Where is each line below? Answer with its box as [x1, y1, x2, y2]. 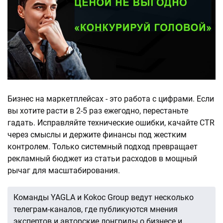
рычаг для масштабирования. [7, 165, 120, 175]
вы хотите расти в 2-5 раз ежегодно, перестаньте [7, 106, 188, 115]
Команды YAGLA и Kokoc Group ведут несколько [13, 192, 194, 202]
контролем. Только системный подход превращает [7, 141, 198, 151]
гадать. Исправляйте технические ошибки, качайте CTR [7, 117, 215, 127]
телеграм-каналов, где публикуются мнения [13, 204, 178, 214]
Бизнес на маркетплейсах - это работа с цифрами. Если [7, 94, 214, 104]
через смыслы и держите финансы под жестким [7, 129, 187, 139]
